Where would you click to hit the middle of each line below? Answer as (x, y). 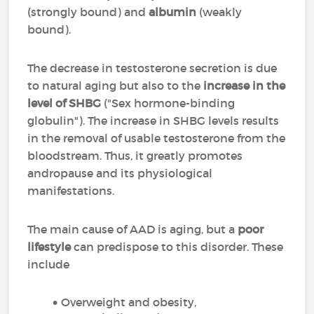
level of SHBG (66, 103)
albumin (173, 12)
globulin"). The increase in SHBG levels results (153, 121)
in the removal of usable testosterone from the (157, 138)
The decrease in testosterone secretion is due (152, 68)
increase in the (245, 86)
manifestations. (73, 191)
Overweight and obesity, (130, 302)
